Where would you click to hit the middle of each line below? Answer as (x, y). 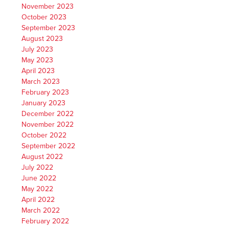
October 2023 (44, 17)
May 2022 (38, 189)
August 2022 (42, 156)
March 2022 (41, 210)
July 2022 (38, 167)
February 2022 (45, 221)
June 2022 (39, 178)
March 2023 (41, 81)
